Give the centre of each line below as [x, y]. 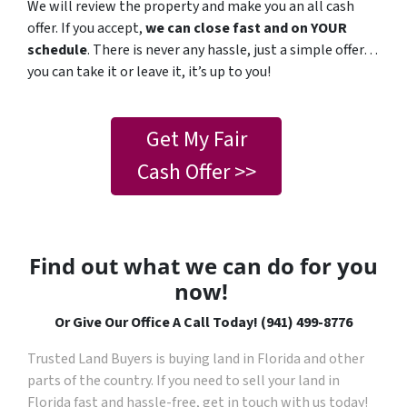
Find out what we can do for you [203, 266]
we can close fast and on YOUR [246, 28]
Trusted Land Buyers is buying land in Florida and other [196, 359]
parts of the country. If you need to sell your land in [184, 381]
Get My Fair [196, 139]
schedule [57, 50]
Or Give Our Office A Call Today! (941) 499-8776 [203, 323]
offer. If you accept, [86, 28]
